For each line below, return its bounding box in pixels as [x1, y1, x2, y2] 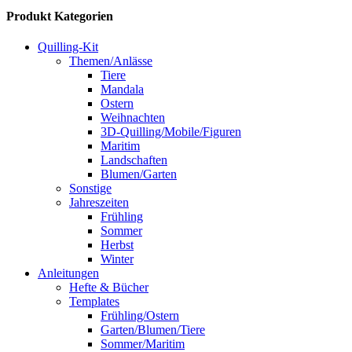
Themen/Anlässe [69, 54, 152, 68]
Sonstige [69, 181, 112, 196]
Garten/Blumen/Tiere [101, 323, 205, 337]
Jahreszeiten [69, 196, 129, 210]
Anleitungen [38, 266, 99, 280]
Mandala [101, 82, 144, 97]
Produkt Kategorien [6, 9, 113, 23]
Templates [69, 295, 119, 309]
